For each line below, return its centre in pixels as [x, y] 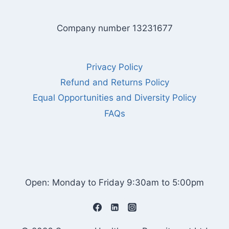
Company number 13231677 [114, 28]
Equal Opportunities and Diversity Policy [114, 98]
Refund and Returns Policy [114, 82]
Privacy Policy [114, 67]
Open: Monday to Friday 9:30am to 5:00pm [114, 183]
